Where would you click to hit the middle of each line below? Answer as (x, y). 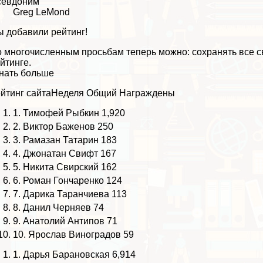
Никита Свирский (61, 167)
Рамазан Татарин (61, 140)
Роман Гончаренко (64, 181)
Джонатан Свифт (61, 154)
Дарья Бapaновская (67, 255)
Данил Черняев (57, 208)
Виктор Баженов (59, 127)
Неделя (68, 93)
